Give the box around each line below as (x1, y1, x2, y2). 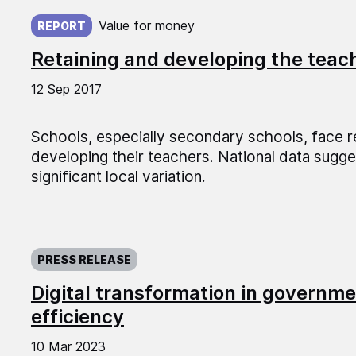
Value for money (98, 17, 195, 34)
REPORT (37, 19, 86, 33)
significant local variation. (30, 168, 206, 187)
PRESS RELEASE (37, 253, 131, 267)
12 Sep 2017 (30, 81, 102, 98)
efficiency (30, 305, 124, 329)
